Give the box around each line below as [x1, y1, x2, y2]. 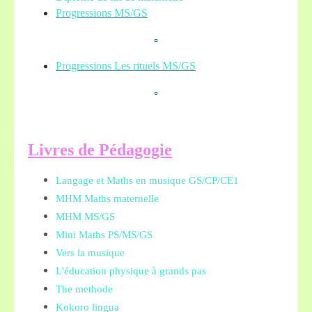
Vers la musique [56, 247, 125, 258]
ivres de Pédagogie [39, 141, 172, 159]
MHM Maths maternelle [56, 193, 159, 204]
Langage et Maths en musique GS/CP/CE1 [56, 175, 239, 186]
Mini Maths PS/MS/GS [56, 229, 153, 240]
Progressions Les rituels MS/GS [56, 60, 196, 72]
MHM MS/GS [56, 211, 115, 222]
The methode [56, 283, 113, 295]
